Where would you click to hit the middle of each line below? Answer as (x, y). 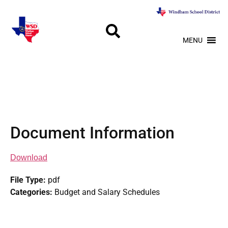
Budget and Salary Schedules (107, 192)
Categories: (32, 192)
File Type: (29, 180)
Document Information (92, 133)
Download (29, 158)
